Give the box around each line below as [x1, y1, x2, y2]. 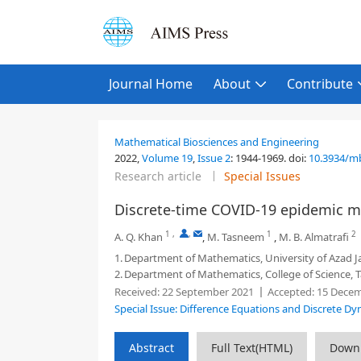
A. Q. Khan [114, 230, 163, 244]
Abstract [129, 340, 174, 355]
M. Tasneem [207, 230, 264, 244]
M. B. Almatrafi [279, 230, 349, 244]
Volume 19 [142, 151, 193, 165]
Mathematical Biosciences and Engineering [114, 135, 319, 149]
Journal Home [109, 75, 193, 93]
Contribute [287, 75, 353, 93]
